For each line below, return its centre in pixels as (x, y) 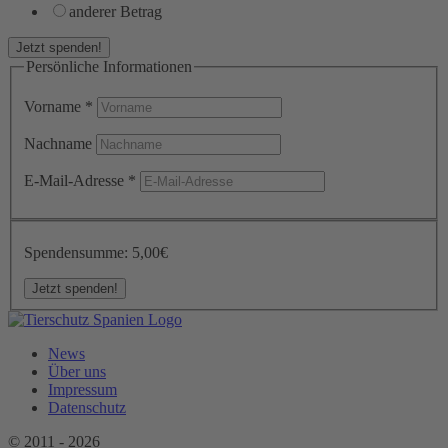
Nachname (60, 144)
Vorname (54, 107)
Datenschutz (87, 407)
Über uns (77, 371)
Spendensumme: (78, 252)
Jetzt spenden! (59, 47)
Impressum (82, 389)
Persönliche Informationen (109, 66)
